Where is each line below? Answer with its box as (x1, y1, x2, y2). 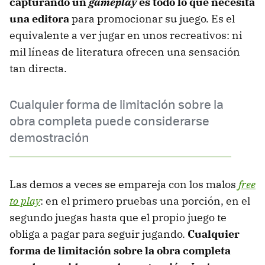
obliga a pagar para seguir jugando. (9, 227, 188, 241)
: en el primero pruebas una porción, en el (40, 193, 250, 208)
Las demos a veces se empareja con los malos (9, 177, 238, 191)
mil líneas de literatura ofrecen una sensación (9, 44, 240, 59)
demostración (9, 128, 89, 146)
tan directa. (9, 61, 67, 75)
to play (9, 193, 40, 208)
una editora (9, 11, 69, 25)
